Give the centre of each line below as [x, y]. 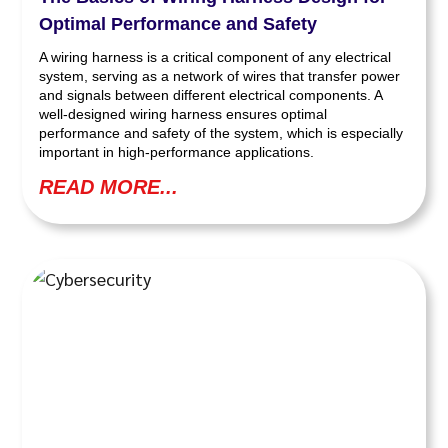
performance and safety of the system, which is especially [221, 133]
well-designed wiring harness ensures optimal [183, 114]
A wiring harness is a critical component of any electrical [215, 57]
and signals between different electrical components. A [211, 95]
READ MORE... [109, 187]
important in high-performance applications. [177, 152]
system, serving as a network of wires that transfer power [220, 76]
